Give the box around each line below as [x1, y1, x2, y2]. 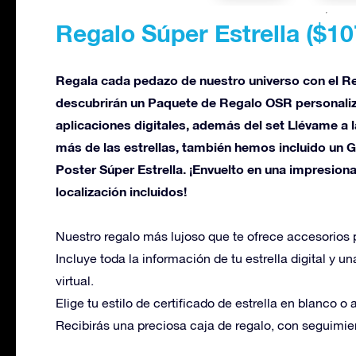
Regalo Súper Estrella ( [56, 19, 313, 48]
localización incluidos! [56, 184, 187, 199]
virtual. [56, 273, 94, 288]
